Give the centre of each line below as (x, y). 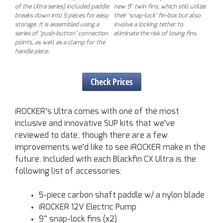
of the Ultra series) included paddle (62, 6)
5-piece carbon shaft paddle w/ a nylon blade (122, 195)
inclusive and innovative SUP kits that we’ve (95, 123)
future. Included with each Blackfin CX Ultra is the (106, 159)
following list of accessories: (68, 171)
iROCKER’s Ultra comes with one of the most (97, 111)
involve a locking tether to (149, 24)
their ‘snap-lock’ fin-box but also (157, 15)
